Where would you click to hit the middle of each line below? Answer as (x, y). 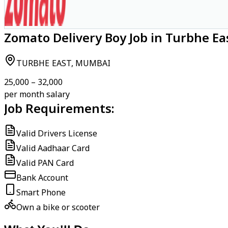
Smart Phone (41, 192)
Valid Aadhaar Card (53, 148)
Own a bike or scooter (58, 207)
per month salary (37, 94)
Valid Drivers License (57, 133)
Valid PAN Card (45, 163)
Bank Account (42, 178)
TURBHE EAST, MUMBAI (64, 63)
